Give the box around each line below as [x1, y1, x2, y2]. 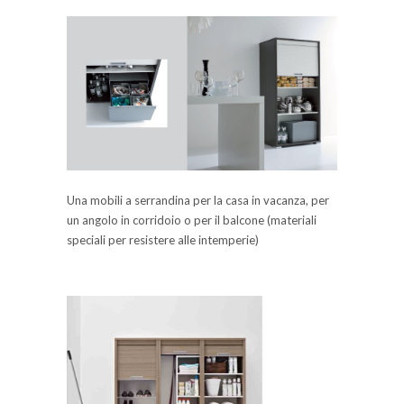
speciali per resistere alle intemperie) [67, 232, 259, 247]
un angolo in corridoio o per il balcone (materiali [67, 212, 317, 227]
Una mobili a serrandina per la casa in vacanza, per [67, 192, 329, 207]
